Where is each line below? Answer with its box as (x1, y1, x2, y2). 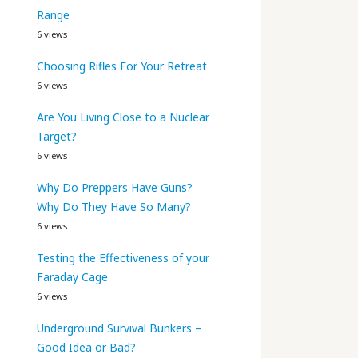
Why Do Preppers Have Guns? (37, 179, 193, 195)
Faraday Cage (37, 268, 108, 284)
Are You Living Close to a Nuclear (37, 109, 209, 125)
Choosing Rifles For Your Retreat (37, 58, 207, 74)
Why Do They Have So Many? (37, 198, 191, 214)
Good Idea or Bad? (37, 339, 136, 355)
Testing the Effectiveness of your (37, 249, 209, 265)
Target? (37, 128, 77, 144)
